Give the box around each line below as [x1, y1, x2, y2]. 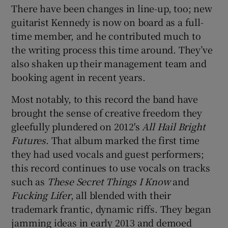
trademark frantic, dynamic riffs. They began [11, 202, 211, 215]
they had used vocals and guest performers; [11, 147, 205, 160]
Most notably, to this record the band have [11, 92, 198, 105]
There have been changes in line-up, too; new [11, 1, 212, 15]
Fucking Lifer [11, 188, 71, 202]
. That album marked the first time [46, 133, 200, 147]
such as [11, 174, 47, 188]
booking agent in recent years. [11, 70, 146, 83]
